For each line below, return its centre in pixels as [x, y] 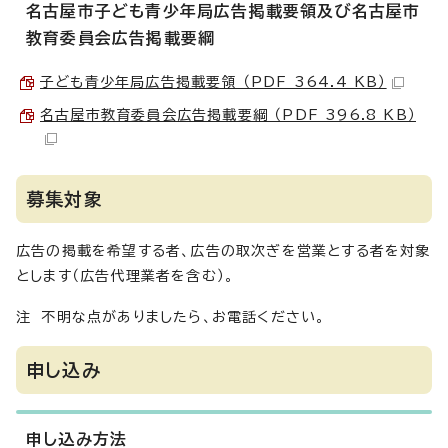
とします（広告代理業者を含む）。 [125, 276]
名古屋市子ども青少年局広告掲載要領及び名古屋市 [223, 11]
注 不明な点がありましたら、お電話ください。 [171, 317]
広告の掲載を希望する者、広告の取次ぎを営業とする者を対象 [223, 251]
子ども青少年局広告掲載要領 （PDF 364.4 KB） [213, 82]
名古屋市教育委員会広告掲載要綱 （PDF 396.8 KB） [228, 115]
